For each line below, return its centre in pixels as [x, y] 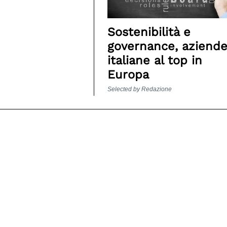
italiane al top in [155, 61]
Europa [128, 75]
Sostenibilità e [149, 32]
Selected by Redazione [139, 89]
